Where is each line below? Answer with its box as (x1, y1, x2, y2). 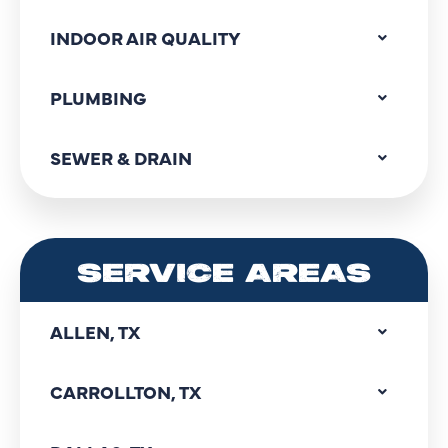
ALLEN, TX (50, 318, 140, 344)
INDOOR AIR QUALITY (50, 24, 241, 50)
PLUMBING (50, 84, 146, 110)
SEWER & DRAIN (50, 144, 192, 170)
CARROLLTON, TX (50, 378, 201, 404)
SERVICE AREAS (77, 259, 371, 289)
